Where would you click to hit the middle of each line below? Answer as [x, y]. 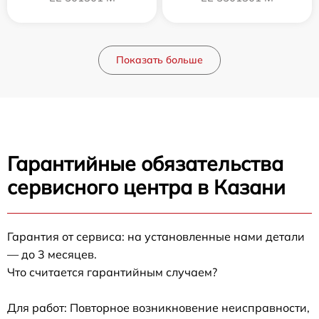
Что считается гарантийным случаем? [112, 272]
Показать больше [159, 59]
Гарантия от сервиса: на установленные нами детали [156, 236]
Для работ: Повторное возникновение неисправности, [158, 307]
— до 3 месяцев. [52, 254]
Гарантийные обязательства [145, 163]
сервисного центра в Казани [146, 187]
